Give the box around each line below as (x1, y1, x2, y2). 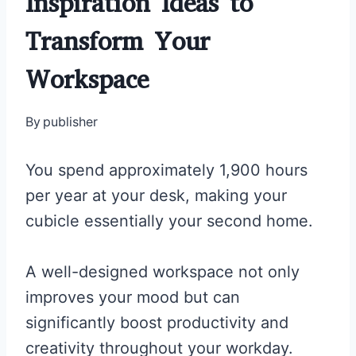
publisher (43, 113, 99, 130)
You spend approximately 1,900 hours (25, 160, 308, 180)
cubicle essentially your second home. (25, 211, 313, 230)
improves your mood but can (25, 287, 240, 307)
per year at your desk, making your (25, 185, 287, 205)
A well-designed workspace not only (25, 261, 300, 281)
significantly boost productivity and (25, 312, 288, 332)
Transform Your (25, 24, 210, 59)
